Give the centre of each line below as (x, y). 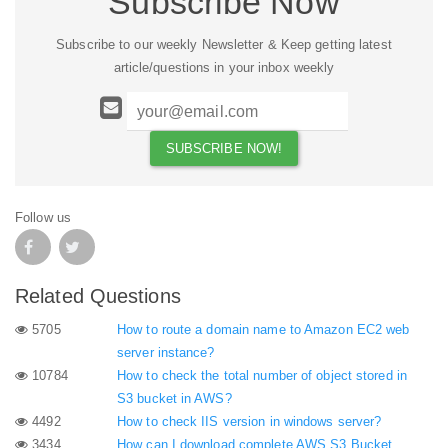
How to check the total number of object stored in (262, 376)
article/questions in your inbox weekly (224, 67)
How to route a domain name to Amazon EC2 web (263, 330)
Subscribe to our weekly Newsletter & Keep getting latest (224, 44)
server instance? (166, 353)
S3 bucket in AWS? (174, 399)
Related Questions (98, 295)
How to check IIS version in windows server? (249, 422)
